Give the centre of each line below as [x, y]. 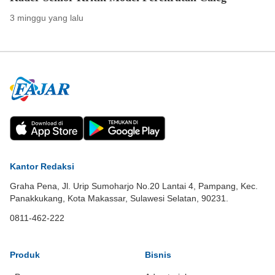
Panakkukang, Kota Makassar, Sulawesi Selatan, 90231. [119, 198]
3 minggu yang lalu [47, 18]
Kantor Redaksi [42, 166]
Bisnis [158, 255]
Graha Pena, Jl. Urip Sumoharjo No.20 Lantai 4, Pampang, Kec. [134, 186]
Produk [25, 255]
